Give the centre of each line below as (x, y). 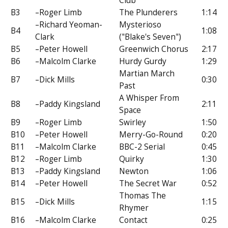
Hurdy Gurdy (143, 61)
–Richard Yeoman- (69, 24)
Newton (134, 171)
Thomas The (143, 195)
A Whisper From (149, 98)
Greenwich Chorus (154, 49)
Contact (134, 220)
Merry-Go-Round (151, 134)
